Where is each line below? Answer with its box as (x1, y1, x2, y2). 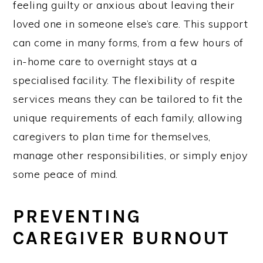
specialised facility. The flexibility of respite (13, 73, 235, 87)
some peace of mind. (13, 167, 118, 181)
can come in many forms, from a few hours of (13, 35, 244, 49)
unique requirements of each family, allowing (13, 110, 242, 124)
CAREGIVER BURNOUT (13, 227, 231, 249)
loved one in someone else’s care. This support (13, 16, 248, 31)
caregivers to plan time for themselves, (13, 129, 211, 143)
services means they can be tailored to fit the (13, 92, 243, 106)
